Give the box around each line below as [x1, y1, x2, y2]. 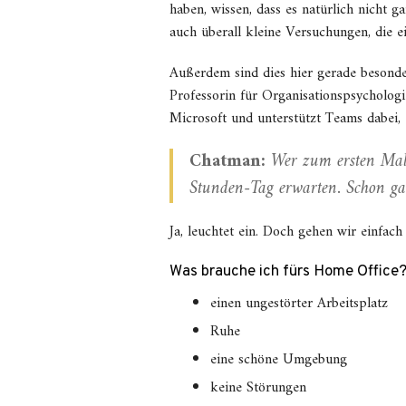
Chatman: [189, 146, 266, 178]
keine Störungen [210, 375, 306, 401]
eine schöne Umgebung [210, 347, 347, 372]
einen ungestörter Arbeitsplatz [210, 291, 388, 316]
